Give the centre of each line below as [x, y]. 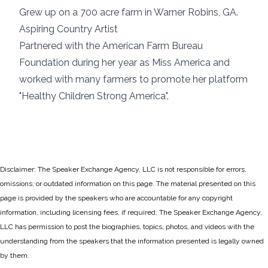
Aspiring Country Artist [68, 29]
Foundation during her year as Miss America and [124, 63]
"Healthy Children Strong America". [94, 96]
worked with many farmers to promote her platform [133, 79]
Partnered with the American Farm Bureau [111, 46]
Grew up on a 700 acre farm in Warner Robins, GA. [129, 12]
